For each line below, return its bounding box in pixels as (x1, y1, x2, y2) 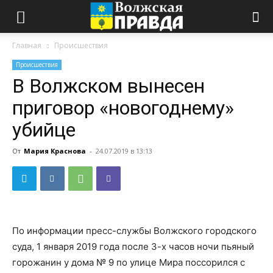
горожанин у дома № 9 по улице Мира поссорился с (12, 257, 245, 268)
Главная (12, 40, 41, 51)
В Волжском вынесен (12, 74, 205, 97)
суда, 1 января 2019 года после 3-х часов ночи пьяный (12, 241, 254, 252)
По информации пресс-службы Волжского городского (12, 225, 257, 236)
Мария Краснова (24, 146, 86, 155)
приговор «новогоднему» (12, 96, 234, 119)
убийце (12, 118, 76, 141)
